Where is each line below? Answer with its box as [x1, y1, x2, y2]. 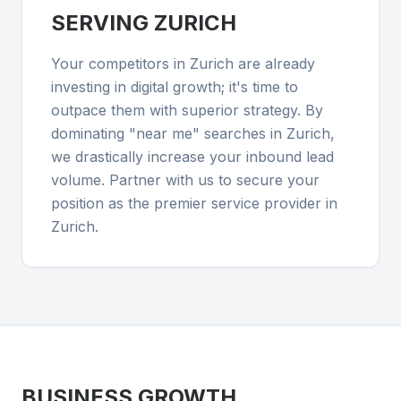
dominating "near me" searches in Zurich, [51, 124, 335, 142]
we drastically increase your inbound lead [51, 148, 334, 166]
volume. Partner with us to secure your [51, 171, 320, 189]
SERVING [51, 10, 154, 36]
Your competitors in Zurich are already [51, 55, 315, 73]
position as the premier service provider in [51, 194, 337, 212]
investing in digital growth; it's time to [51, 78, 298, 96]
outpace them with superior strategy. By [51, 101, 323, 119]
